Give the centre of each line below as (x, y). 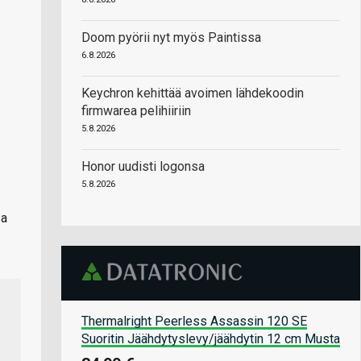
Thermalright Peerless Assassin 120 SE (194, 321)
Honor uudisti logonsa (143, 166)
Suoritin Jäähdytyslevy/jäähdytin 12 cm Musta (211, 338)
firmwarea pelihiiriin (136, 111)
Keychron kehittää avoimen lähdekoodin (193, 93)
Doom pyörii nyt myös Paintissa (171, 37)
